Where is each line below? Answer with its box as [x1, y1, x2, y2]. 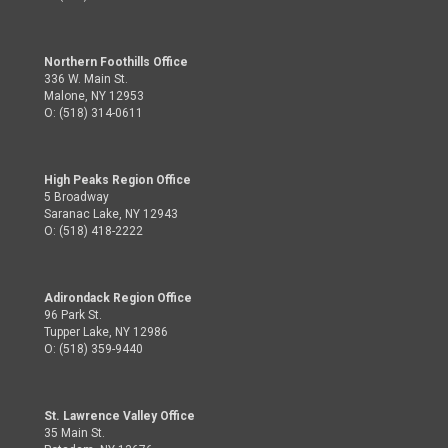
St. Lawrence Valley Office [44, 409, 195, 423]
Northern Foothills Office [44, 55, 188, 69]
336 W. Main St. [44, 72, 128, 86]
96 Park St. [44, 308, 102, 322]
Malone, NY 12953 [44, 89, 144, 103]
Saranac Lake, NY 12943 [44, 207, 178, 221]
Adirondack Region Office [44, 291, 192, 305]
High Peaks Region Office [44, 173, 191, 187]
